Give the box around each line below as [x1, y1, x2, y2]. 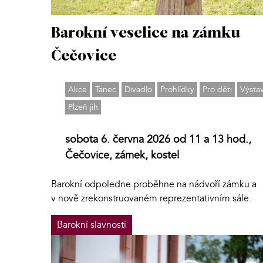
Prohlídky [160, 84, 194, 96]
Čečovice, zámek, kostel [65, 148, 179, 163]
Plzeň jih [68, 102, 98, 113]
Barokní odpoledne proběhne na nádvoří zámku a [51, 178, 257, 191]
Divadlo [124, 84, 152, 96]
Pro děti [203, 84, 232, 96]
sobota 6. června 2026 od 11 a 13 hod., [65, 132, 251, 147]
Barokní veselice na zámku [51, 26, 240, 42]
